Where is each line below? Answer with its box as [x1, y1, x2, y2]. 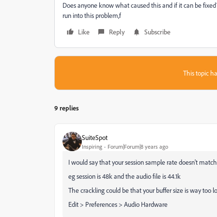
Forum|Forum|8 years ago [108, 142, 168, 150]
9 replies [54, 104, 79, 112]
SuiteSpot [82, 133, 108, 141]
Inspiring [82, 142, 102, 150]
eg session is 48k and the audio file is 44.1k [68, 172, 181, 180]
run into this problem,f [62, 11, 121, 19]
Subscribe [144, 28, 170, 36]
